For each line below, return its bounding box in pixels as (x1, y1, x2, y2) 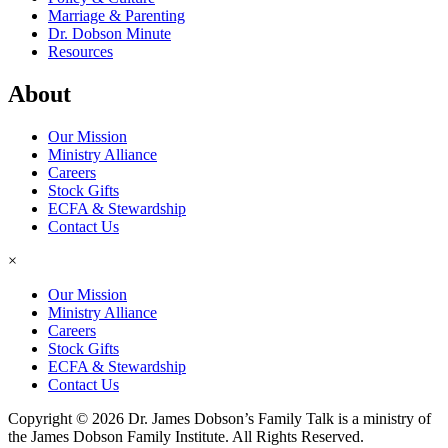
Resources (48, 43, 113, 61)
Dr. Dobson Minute (48, 25, 171, 43)
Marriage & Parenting (48, 7, 185, 25)
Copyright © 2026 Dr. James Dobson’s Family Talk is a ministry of (8, 409, 431, 427)
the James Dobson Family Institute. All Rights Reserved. (8, 427, 364, 445)
